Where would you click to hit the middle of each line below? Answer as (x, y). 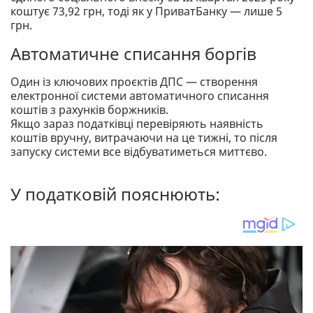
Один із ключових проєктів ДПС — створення (134, 81)
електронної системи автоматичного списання (140, 95)
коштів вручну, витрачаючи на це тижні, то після (144, 137)
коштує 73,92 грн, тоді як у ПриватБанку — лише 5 (146, 11)
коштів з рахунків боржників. (89, 109)
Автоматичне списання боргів (133, 53)
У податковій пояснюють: (115, 194)
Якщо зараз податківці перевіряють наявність (137, 123)
